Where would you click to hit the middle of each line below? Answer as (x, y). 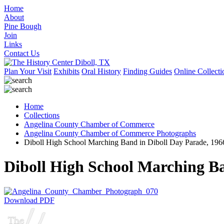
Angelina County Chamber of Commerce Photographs (110, 133)
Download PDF (29, 200)
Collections (42, 115)
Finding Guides (147, 71)
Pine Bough (23, 26)
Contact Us (22, 53)
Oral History (101, 71)
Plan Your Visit (28, 71)
